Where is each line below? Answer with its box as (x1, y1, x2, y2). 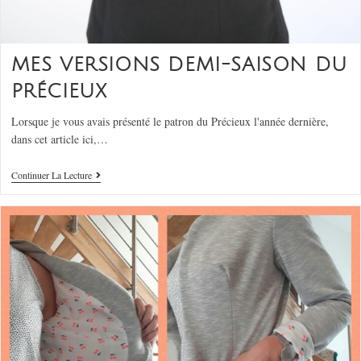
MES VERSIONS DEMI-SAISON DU (10, 53, 347, 75)
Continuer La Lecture (10, 168, 92, 181)
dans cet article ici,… (10, 131, 108, 147)
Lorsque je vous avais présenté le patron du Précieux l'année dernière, (10, 113, 329, 129)
